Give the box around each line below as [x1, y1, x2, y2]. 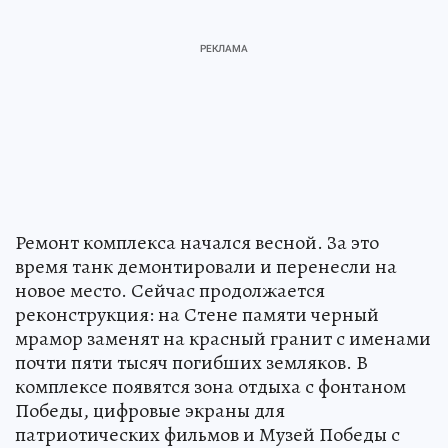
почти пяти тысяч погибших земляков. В [15, 348, 368, 376]
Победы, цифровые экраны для [15, 396, 285, 424]
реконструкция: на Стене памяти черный [15, 300, 379, 328]
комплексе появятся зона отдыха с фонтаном [15, 372, 406, 400]
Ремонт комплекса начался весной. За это [15, 228, 379, 256]
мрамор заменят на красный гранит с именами [15, 324, 431, 352]
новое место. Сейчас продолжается [15, 276, 325, 304]
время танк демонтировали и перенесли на [15, 252, 397, 280]
